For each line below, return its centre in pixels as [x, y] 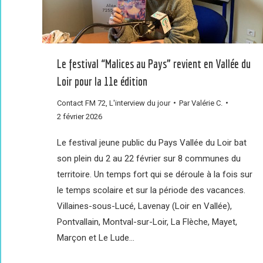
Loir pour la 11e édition [102, 81]
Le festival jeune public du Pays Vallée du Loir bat [152, 142]
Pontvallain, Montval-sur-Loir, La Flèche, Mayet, [147, 222]
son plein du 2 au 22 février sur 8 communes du [149, 158]
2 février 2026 [80, 116]
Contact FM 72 [81, 103]
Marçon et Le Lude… [96, 237]
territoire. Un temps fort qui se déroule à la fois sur [155, 174]
